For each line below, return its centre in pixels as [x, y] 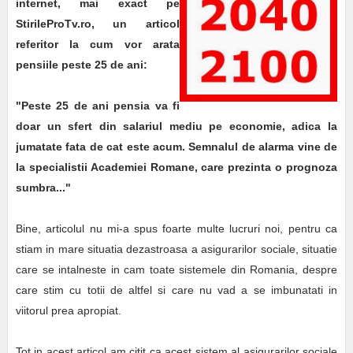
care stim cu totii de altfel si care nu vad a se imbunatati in [176, 290]
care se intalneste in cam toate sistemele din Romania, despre [176, 270]
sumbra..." [43, 188]
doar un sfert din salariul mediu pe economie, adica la [176, 126]
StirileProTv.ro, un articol [98, 24]
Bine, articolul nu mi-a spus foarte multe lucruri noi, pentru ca [176, 229]
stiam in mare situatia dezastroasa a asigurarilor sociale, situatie [176, 249]
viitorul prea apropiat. [70, 311]
